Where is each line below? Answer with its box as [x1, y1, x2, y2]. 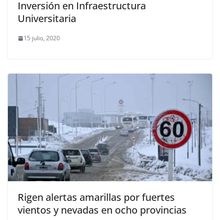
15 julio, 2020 [24, 34, 60, 43]
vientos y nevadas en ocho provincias [18, 203, 187, 217]
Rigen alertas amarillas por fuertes [18, 190, 175, 204]
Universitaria [18, 12, 76, 26]
